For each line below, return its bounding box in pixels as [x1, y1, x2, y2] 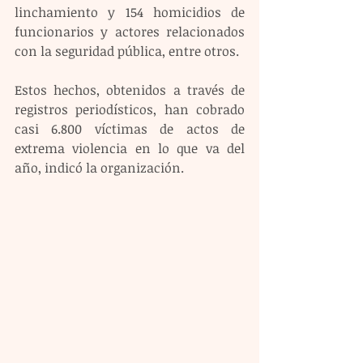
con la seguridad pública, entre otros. [15, 42, 239, 61]
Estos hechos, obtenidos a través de [15, 81, 245, 100]
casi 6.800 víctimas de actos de [15, 120, 245, 139]
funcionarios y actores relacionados [15, 23, 245, 41]
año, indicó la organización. [15, 159, 184, 177]
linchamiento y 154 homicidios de [15, 3, 245, 22]
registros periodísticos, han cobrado [15, 100, 245, 119]
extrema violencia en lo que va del [15, 139, 245, 158]
